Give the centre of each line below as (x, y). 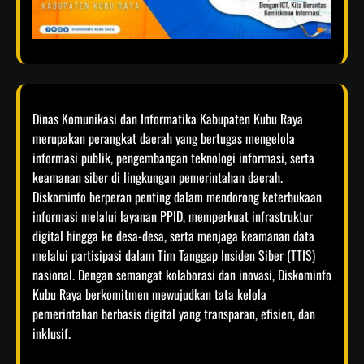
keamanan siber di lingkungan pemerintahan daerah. (158, 177)
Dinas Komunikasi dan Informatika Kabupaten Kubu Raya (168, 118)
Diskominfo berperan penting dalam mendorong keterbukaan (177, 196)
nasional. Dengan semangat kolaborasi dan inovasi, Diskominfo (182, 274)
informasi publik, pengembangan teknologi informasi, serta (173, 157)
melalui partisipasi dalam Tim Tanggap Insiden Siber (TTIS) (174, 255)
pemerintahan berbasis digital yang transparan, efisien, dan (174, 313)
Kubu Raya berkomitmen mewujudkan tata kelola (149, 294)
